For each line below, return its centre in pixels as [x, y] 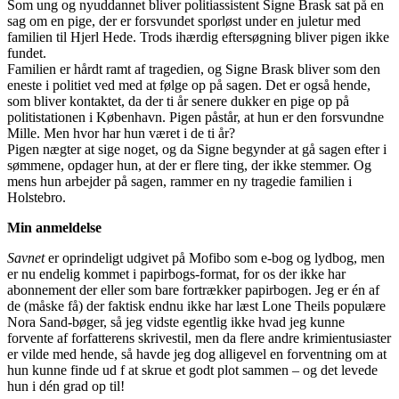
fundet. [27, 53]
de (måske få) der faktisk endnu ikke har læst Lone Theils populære [196, 305]
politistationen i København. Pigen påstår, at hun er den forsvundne [195, 117]
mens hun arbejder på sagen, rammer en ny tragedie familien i [179, 181]
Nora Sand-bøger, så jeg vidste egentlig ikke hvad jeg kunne [176, 322]
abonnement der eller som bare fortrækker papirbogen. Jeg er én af [193, 289]
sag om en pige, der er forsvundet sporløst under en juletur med [184, 20]
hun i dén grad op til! [66, 386]
